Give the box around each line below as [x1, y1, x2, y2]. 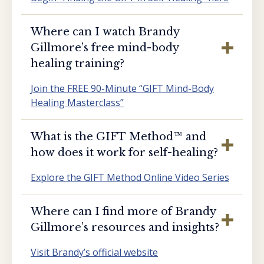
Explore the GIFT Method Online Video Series [31, 170, 229, 184]
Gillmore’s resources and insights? [31, 220, 219, 234]
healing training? [31, 57, 124, 70]
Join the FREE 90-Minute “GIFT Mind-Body [31, 81, 214, 95]
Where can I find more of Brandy [31, 204, 216, 218]
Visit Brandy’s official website [31, 245, 158, 259]
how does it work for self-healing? [31, 146, 218, 159]
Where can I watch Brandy [31, 25, 180, 38]
